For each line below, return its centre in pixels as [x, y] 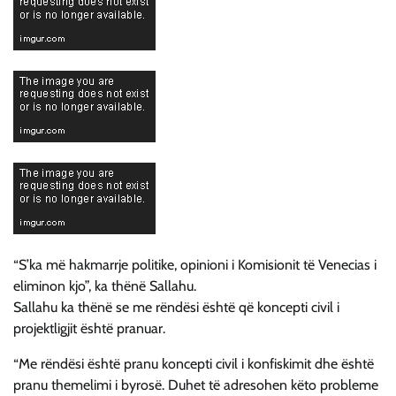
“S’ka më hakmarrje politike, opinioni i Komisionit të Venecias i [195, 265]
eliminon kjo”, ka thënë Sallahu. [105, 286]
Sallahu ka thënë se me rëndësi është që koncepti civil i [176, 308]
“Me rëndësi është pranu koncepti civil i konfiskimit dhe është [194, 364]
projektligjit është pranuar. [89, 329]
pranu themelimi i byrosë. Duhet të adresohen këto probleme [196, 385]
